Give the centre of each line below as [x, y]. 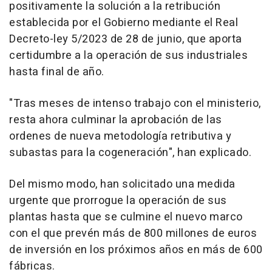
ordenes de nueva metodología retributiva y [120, 136]
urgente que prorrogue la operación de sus [118, 200]
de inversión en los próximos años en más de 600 [136, 250]
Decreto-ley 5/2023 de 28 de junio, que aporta [126, 39]
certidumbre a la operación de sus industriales [128, 55]
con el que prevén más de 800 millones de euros [133, 233]
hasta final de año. [57, 72]
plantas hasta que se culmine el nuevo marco [126, 217]
